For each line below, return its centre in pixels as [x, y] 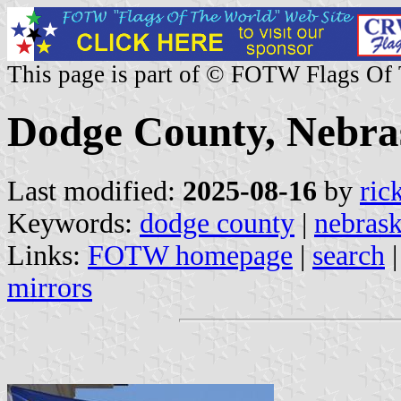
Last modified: [95, 191]
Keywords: [73, 223]
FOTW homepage [190, 255]
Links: [47, 255]
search [349, 255]
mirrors [50, 287]
